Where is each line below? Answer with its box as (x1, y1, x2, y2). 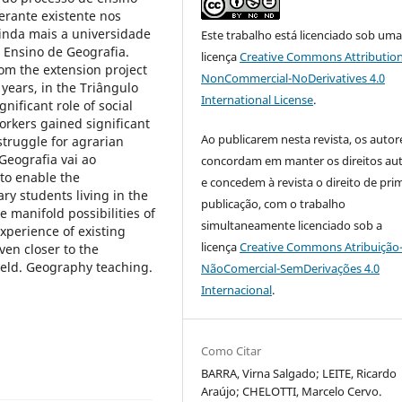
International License (201, 92, 314, 109)
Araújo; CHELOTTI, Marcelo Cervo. (201, 383, 382, 400)
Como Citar (201, 343, 262, 360)
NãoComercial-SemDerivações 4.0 (201, 260, 380, 277)
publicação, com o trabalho (201, 196, 346, 213)
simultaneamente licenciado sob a (201, 217, 383, 234)
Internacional (201, 282, 273, 299)
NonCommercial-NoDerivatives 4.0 (201, 70, 386, 87)
